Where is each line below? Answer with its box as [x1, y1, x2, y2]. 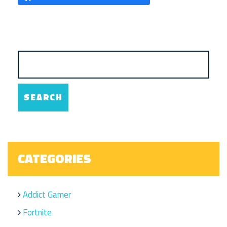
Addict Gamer [23, 188, 71, 202]
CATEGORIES [18, 149, 91, 169]
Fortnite [23, 206, 52, 219]
